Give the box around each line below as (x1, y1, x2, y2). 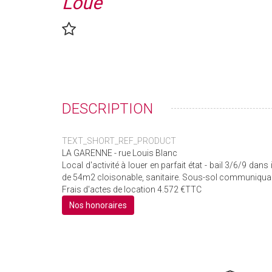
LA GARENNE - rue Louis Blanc (62, 148, 177, 158)
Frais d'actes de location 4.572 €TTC (62, 185, 202, 195)
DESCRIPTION (62, 100, 153, 118)
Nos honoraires (69, 200, 127, 211)
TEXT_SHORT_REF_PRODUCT (62, 136, 176, 146)
